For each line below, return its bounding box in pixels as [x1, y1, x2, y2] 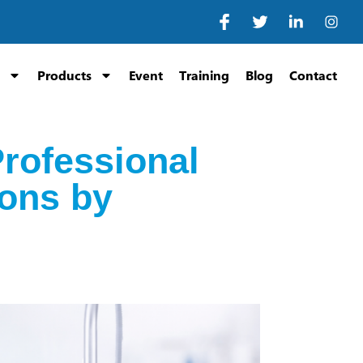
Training [179, 66, 229, 85]
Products [37, 66, 92, 85]
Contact [289, 66, 337, 85]
